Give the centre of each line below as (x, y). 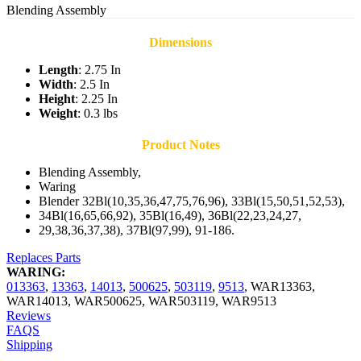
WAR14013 (37, 301)
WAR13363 (281, 287)
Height (57, 99)
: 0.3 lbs (98, 114)
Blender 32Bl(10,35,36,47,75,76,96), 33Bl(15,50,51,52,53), (192, 201)
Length (58, 70)
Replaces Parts (44, 258)
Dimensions (180, 43)
